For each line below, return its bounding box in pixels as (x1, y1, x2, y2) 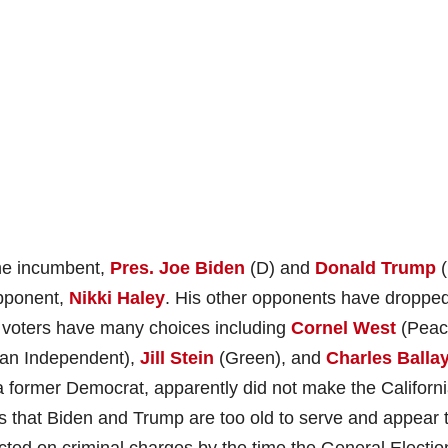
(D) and (245, 257, 315, 278)
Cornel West (291, 317, 396, 338)
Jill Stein (140, 347, 214, 368)
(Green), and (214, 347, 326, 368)
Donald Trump (315, 257, 436, 278)
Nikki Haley (69, 287, 165, 308)
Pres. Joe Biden (110, 257, 245, 278)
